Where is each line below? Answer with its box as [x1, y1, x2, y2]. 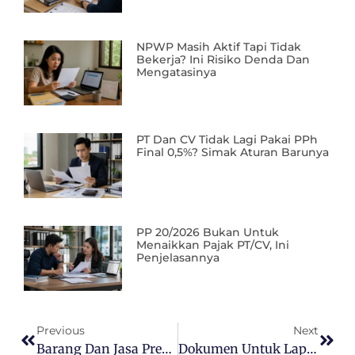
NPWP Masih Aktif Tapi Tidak [136, 40, 302, 55]
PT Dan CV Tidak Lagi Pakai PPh [136, 132, 319, 147]
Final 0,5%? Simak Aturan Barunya [136, 145, 330, 160]
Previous [36, 323, 85, 338]
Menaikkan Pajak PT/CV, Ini [136, 238, 290, 253]
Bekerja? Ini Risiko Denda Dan [136, 52, 311, 67]
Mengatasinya [136, 65, 217, 80]
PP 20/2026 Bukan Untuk [136, 225, 280, 240]
